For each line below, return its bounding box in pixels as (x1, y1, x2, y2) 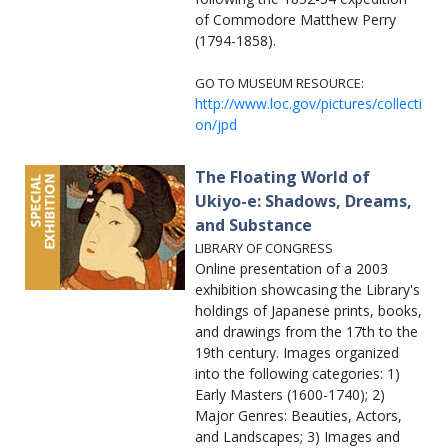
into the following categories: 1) (195, 364, 400, 384)
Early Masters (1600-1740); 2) (195, 385, 385, 405)
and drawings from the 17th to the (195, 322, 418, 342)
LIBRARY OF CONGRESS (195, 239, 333, 258)
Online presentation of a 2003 (195, 259, 388, 279)
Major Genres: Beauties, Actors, (195, 406, 402, 426)
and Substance (195, 214, 312, 237)
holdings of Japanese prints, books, (195, 301, 422, 321)
